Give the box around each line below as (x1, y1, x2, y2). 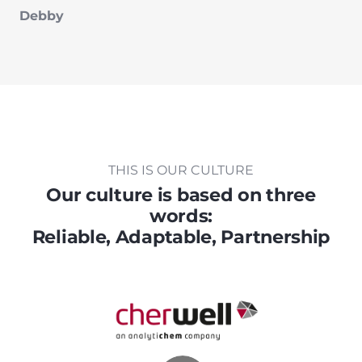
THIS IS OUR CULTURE (108, 162, 254, 178)
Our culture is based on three (46, 183, 316, 206)
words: (149, 204, 213, 227)
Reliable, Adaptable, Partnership (32, 225, 330, 248)
